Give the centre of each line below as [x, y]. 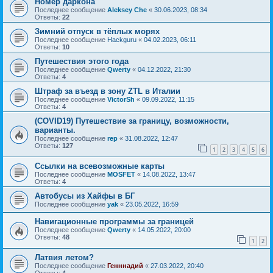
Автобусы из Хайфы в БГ [85, 196]
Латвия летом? [64, 257]
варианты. [55, 130]
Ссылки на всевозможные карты [100, 166]
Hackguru [122, 40]
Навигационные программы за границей [114, 221]
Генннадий [125, 265]
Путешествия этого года [82, 62]
